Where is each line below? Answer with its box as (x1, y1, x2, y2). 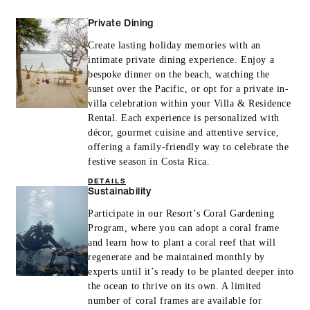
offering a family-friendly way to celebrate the (88, 142, 289, 153)
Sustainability (88, 188, 152, 198)
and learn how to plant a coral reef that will (88, 237, 276, 248)
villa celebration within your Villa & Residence (88, 98, 291, 109)
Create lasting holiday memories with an (88, 40, 261, 51)
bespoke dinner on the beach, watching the (88, 69, 270, 80)
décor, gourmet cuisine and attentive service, (88, 127, 280, 138)
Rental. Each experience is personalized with (88, 113, 280, 124)
